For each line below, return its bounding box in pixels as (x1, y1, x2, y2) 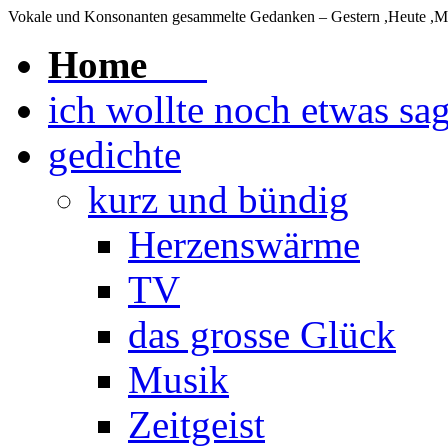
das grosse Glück (128, 313, 396, 356)
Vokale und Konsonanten (8, 8, 172, 25)
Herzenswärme (128, 223, 360, 266)
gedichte (48, 133, 181, 176)
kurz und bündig (88, 178, 349, 221)
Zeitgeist (128, 403, 265, 446)
